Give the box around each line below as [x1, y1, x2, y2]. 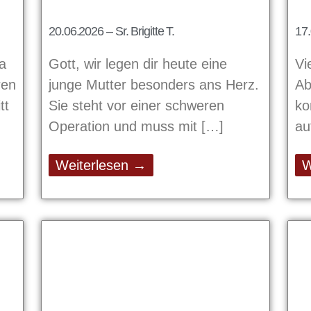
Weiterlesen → [56, 158, 146, 174]
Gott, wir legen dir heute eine [49, 56, 227, 72]
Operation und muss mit [49, 119, 201, 135]
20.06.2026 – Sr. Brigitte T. [49, 24, 175, 39]
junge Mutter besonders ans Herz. [49, 77, 259, 93]
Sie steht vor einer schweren [49, 98, 224, 114]
